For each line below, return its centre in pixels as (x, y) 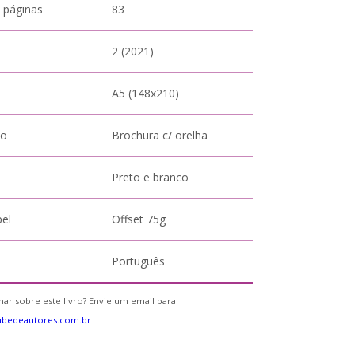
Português (139, 261)
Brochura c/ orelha (160, 135)
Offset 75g (139, 219)
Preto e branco (151, 177)
